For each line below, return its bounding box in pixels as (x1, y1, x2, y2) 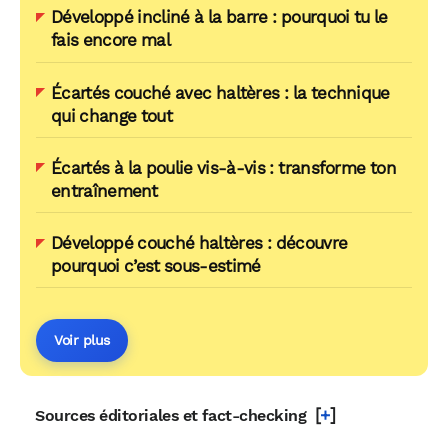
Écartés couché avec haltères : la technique (51, 82, 390, 103)
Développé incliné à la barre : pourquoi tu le (51, 7, 388, 28)
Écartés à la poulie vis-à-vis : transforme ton (51, 157, 396, 178)
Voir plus (54, 332, 110, 349)
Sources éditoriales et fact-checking (35, 406, 307, 426)
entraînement (51, 180, 158, 201)
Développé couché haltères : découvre (51, 233, 348, 254)
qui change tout (51, 105, 173, 126)
